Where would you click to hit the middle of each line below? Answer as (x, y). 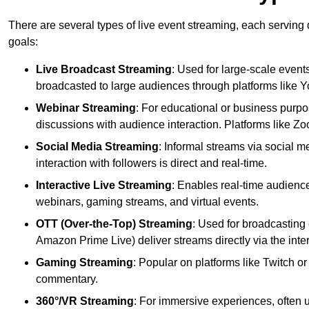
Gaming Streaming (84, 263)
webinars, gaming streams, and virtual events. (147, 202)
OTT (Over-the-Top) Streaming (114, 224)
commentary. (67, 279)
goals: (23, 42)
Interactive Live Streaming (104, 186)
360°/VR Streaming (85, 301)
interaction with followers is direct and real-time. (151, 163)
